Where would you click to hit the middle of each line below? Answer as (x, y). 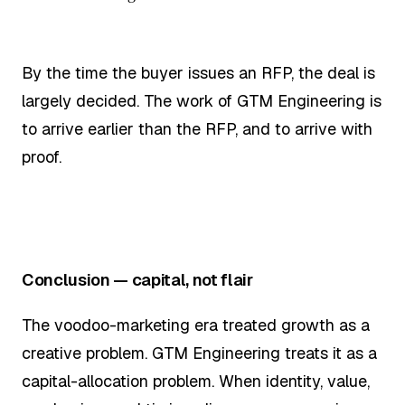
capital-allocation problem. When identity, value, (196, 381)
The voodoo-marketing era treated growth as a (196, 325)
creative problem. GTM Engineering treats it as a (199, 353)
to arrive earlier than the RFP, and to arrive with (197, 129)
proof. (42, 157)
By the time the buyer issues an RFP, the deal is (198, 73)
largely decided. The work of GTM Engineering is (202, 101)
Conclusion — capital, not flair (137, 280)
